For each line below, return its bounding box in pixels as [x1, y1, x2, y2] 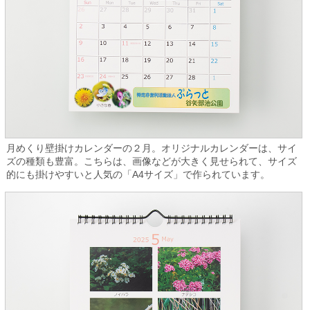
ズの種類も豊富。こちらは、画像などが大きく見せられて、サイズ [6, 155, 297, 167]
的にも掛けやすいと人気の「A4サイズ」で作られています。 [6, 168, 270, 180]
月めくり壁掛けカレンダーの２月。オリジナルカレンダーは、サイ [6, 142, 297, 154]
